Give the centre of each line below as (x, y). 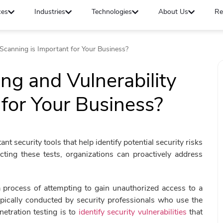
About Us (173, 12)
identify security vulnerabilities (132, 212)
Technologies (112, 12)
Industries (50, 12)
